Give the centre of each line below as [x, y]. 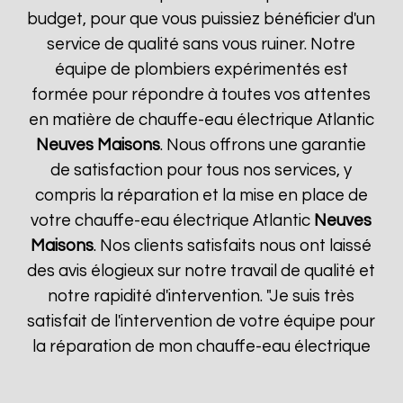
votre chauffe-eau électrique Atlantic [173, 221]
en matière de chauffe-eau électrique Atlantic [201, 120]
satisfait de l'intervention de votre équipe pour [201, 322]
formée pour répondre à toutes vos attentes [201, 95]
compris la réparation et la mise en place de [201, 196]
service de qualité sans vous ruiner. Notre [201, 45]
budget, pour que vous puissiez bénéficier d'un [201, 19]
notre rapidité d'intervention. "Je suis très [201, 296]
